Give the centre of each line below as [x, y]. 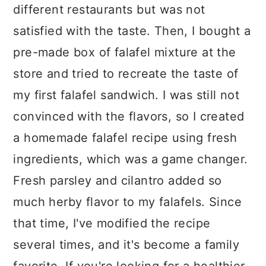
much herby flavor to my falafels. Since [127, 202]
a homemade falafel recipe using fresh [125, 138]
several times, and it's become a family [126, 245]
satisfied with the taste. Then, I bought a [132, 31]
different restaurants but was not [109, 9]
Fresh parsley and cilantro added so [118, 180]
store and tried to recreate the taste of [126, 74]
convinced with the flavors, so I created [129, 116]
